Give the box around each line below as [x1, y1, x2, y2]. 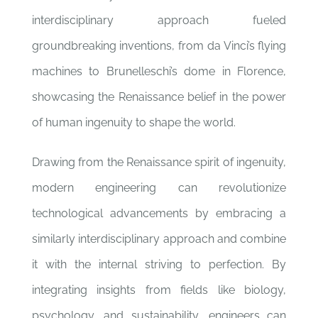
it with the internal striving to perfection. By [31, 258, 287, 271]
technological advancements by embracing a [31, 207, 287, 220]
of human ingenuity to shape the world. [31, 116, 236, 129]
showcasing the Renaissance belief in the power [31, 90, 287, 104]
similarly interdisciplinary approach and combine [31, 232, 287, 246]
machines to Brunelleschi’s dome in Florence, [31, 65, 287, 78]
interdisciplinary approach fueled [31, 13, 287, 27]
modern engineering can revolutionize [31, 181, 287, 194]
